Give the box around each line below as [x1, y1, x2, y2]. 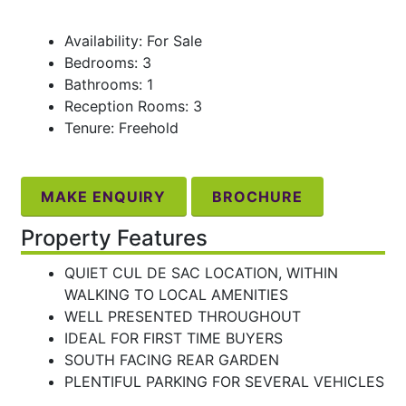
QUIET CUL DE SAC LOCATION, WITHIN [63, 263, 338, 282]
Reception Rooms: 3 [63, 97, 202, 116]
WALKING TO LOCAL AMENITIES [63, 285, 288, 304]
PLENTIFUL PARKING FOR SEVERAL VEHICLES [63, 372, 384, 391]
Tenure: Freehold [63, 119, 179, 138]
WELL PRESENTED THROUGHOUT [63, 306, 301, 325]
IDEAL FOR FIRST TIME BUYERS [63, 328, 283, 347]
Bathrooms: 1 [63, 75, 153, 94]
